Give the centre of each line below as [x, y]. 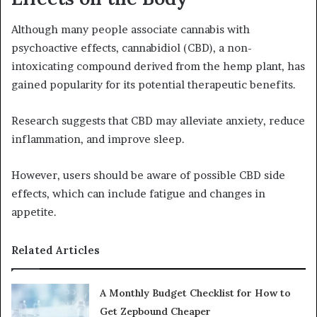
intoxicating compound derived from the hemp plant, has [158, 67]
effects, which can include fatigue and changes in [138, 194]
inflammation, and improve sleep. [98, 139]
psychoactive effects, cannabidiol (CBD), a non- [132, 48]
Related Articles [56, 250]
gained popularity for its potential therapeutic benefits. [154, 85]
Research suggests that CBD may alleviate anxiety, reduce [158, 121]
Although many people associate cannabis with [131, 30]
